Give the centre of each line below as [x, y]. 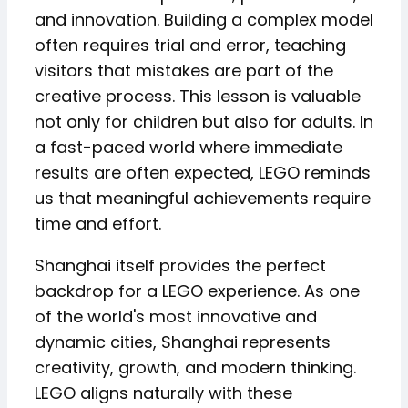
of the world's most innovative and [176, 316]
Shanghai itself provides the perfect [180, 265]
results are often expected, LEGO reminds [203, 173]
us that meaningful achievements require [203, 198]
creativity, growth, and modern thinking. [195, 367]
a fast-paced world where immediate [189, 147]
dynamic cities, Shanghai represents [183, 342]
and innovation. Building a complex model [204, 20]
